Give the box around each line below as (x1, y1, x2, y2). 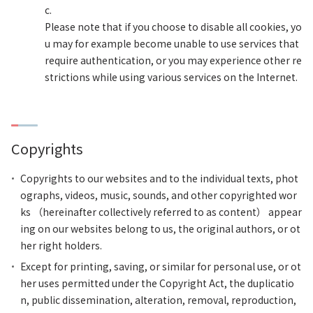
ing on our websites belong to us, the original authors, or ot (20, 221, 300, 235)
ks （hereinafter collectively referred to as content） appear (20, 205, 302, 219)
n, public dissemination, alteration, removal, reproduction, (20, 293, 296, 307)
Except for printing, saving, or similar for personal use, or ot (20, 259, 301, 273)
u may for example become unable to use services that (45, 36, 299, 50)
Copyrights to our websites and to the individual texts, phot (20, 171, 298, 185)
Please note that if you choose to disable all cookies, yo (45, 20, 302, 34)
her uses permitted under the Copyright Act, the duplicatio (20, 276, 294, 290)
